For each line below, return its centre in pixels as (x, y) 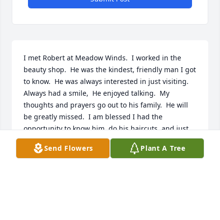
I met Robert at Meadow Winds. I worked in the (102, 58)
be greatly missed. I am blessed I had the (93, 117)
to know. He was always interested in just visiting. (106, 82)
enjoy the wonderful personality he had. (90, 140)
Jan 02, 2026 (43, 173)
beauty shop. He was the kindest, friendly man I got (110, 70)
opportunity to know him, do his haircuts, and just (106, 129)
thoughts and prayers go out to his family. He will (106, 105)
